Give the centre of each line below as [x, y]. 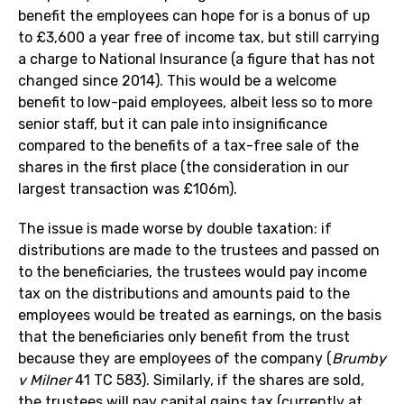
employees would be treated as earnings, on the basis [200, 316]
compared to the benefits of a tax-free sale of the [188, 146]
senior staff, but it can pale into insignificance [173, 124]
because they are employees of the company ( [175, 359]
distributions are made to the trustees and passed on [199, 251]
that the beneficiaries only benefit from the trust [184, 337]
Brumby [359, 359]
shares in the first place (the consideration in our [184, 168]
